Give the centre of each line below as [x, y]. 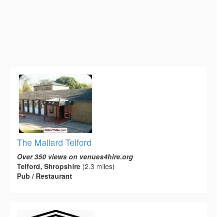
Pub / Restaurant [45, 176]
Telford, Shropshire [49, 166]
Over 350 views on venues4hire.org [75, 157]
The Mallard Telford [54, 142]
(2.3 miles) [98, 166]
